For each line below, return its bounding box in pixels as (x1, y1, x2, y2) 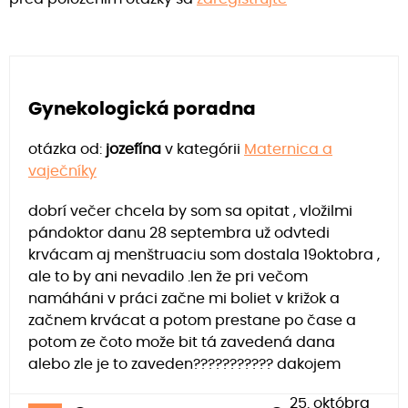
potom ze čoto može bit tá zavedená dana (28, 334, 335, 350)
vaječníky (28, 163, 97, 178)
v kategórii (165, 141, 244, 157)
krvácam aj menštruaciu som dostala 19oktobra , (28, 247, 380, 262)
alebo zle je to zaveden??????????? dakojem (28, 356, 341, 372)
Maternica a (244, 141, 332, 157)
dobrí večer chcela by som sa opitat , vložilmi (28, 203, 352, 219)
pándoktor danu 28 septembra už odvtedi (28, 225, 330, 240)
